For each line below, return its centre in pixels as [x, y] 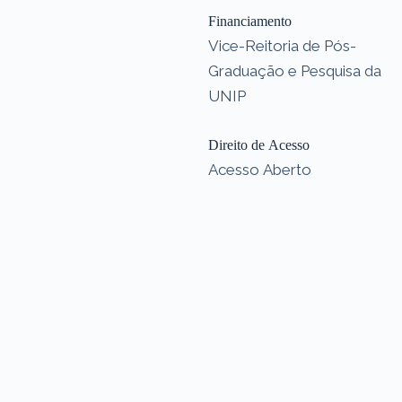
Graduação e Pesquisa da [295, 70]
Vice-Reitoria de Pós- [282, 45]
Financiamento [250, 21]
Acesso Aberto [260, 169]
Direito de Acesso [259, 144]
